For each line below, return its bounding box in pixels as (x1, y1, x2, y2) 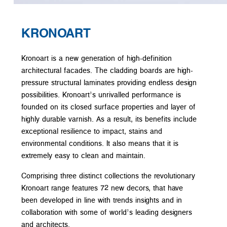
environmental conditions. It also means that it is (21, 137, 178, 148)
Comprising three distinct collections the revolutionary (21, 170, 195, 181)
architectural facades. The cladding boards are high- (21, 64, 193, 75)
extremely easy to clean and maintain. (21, 149, 145, 161)
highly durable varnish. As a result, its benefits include (21, 113, 197, 124)
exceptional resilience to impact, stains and (21, 125, 162, 136)
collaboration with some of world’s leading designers (21, 206, 192, 217)
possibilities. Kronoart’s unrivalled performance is (21, 89, 181, 100)
